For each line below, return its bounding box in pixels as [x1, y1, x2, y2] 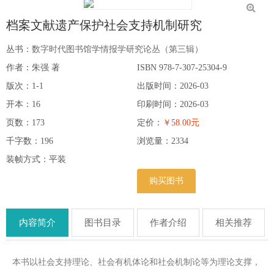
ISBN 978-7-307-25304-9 [137, 63, 227, 73]
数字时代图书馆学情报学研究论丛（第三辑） [32, 45, 203, 54]
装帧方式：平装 [6, 155, 66, 165]
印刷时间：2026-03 [137, 100, 209, 109]
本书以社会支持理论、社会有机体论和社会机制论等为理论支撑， [12, 257, 261, 267]
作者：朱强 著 [6, 63, 60, 73]
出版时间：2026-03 [137, 81, 209, 91]
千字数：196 [6, 136, 53, 146]
